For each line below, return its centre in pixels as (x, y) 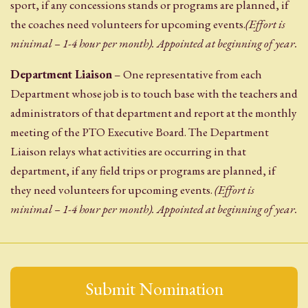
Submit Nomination (154, 289)
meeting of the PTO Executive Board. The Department (140, 132)
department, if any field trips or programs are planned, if (143, 171)
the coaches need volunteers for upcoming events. (128, 24)
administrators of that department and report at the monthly (154, 113)
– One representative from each (187, 75)
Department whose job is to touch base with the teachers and (154, 94)
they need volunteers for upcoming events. (112, 190)
